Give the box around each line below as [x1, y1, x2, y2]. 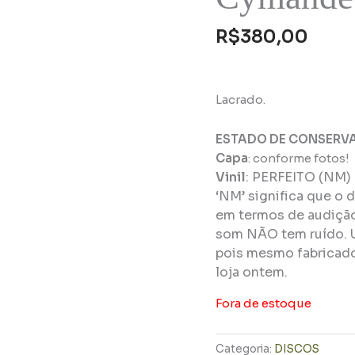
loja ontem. [216, 263, 288, 281]
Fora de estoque [216, 295, 311, 311]
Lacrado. [216, 91, 265, 107]
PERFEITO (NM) [252, 168, 351, 185]
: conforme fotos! [248, 150, 349, 166]
